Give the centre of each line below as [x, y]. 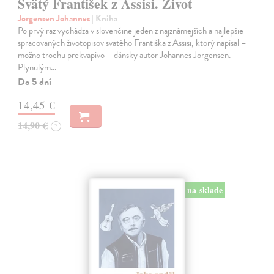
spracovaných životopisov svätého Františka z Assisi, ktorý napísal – [132, 43]
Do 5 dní [35, 82]
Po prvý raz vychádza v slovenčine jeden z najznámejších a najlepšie [131, 31]
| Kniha [105, 19]
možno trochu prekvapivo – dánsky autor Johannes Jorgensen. [124, 55]
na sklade [205, 190]
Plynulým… [37, 68]
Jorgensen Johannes [55, 19]
